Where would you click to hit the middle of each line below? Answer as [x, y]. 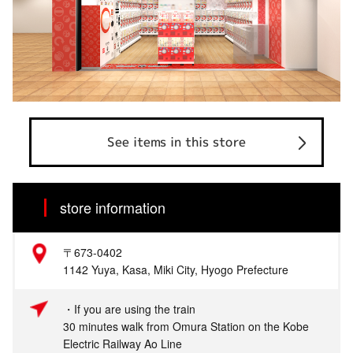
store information [113, 208]
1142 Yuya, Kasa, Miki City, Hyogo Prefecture [176, 270]
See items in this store [176, 142]
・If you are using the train [129, 309]
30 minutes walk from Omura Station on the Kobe [186, 327]
